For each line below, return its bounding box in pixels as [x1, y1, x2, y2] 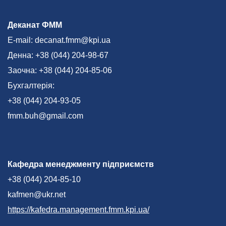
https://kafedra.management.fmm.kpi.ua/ [8, 205, 149, 214]
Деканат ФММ [8, 20, 62, 29]
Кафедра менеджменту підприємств [8, 159, 154, 168]
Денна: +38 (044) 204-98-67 [8, 50, 108, 60]
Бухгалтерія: [8, 81, 54, 90]
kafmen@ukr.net [8, 190, 66, 199]
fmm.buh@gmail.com [8, 111, 83, 120]
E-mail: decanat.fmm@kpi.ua [8, 35, 110, 44]
